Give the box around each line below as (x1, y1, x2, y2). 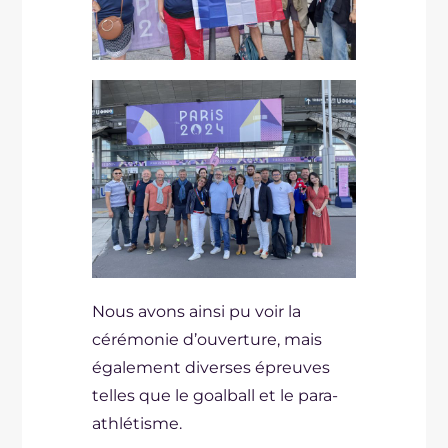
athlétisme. (92, 413, 183, 433)
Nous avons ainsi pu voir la (92, 301, 302, 321)
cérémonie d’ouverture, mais (92, 329, 323, 349)
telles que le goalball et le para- (92, 385, 339, 405)
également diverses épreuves (92, 357, 331, 377)
